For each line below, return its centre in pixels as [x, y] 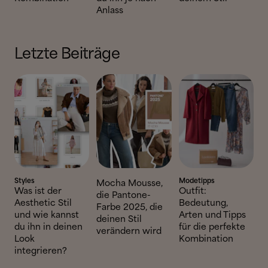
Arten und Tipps [212, 215]
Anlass [110, 10]
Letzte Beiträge [67, 54]
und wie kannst [47, 215]
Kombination [206, 239]
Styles [25, 181]
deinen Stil [119, 219]
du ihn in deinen [48, 227]
